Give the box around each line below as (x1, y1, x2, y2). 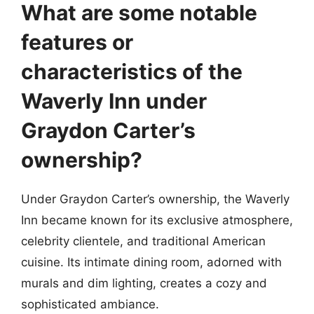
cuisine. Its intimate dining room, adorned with (21, 255, 282, 269)
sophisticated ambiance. (21, 297, 159, 311)
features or (21, 29, 133, 55)
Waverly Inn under (21, 88, 207, 114)
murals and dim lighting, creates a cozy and (21, 276, 267, 290)
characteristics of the (21, 59, 243, 84)
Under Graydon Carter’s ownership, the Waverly (21, 192, 289, 206)
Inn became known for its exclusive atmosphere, (21, 213, 293, 227)
